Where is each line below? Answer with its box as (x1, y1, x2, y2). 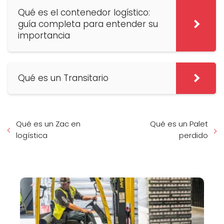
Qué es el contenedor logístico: (18, 6, 150, 18)
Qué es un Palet (150, 118, 208, 129)
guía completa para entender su (18, 17, 158, 30)
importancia (18, 29, 70, 41)
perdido (179, 129, 208, 140)
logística (16, 129, 47, 140)
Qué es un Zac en (16, 118, 80, 129)
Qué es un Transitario (18, 71, 108, 84)
